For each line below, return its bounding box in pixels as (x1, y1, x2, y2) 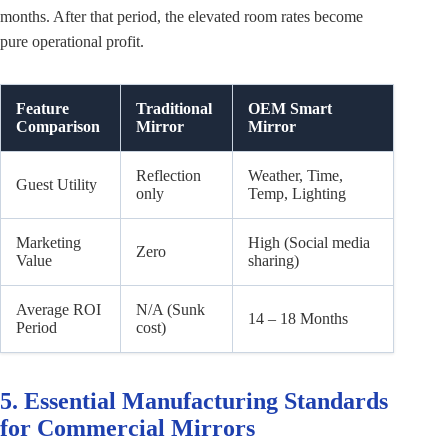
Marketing (16, 233, 81, 251)
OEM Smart (248, 99, 332, 117)
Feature (16, 99, 69, 117)
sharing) (248, 251, 299, 269)
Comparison (16, 117, 100, 135)
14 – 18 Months (248, 309, 348, 327)
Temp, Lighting (248, 184, 346, 202)
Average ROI (16, 300, 101, 318)
